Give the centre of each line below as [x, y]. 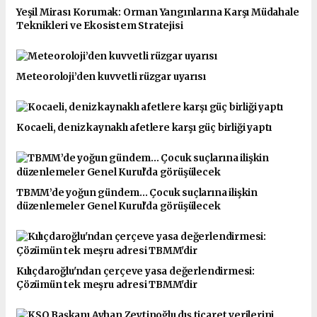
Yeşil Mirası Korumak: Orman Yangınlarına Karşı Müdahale [158, 13]
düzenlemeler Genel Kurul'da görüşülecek [119, 207]
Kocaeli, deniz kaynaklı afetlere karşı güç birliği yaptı [144, 128]
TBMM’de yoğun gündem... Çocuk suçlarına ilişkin [137, 193]
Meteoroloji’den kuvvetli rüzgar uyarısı [111, 77]
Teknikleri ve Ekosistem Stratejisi [100, 26]
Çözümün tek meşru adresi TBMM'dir [107, 285]
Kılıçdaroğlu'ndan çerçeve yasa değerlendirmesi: [136, 272]
